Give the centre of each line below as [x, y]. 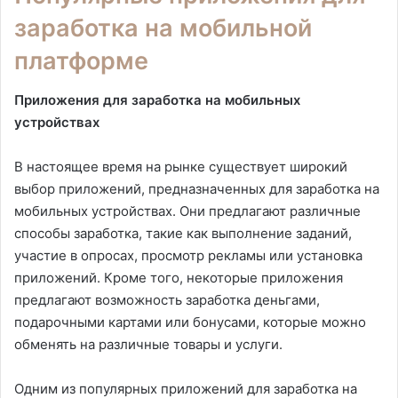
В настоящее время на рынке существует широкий [181, 167]
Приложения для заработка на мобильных [157, 100]
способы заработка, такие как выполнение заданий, [183, 234]
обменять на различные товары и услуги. [148, 345]
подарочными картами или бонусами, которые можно [190, 322]
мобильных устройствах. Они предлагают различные [187, 211]
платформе [81, 60]
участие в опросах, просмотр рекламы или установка [188, 256]
